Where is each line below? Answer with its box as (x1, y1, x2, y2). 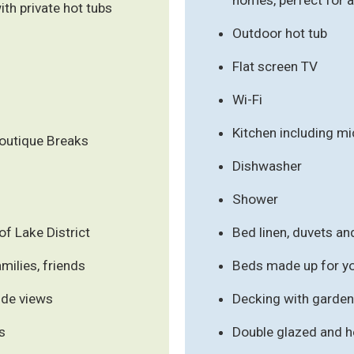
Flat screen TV (232, 58, 318, 74)
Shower (232, 190, 278, 207)
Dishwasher (232, 157, 302, 174)
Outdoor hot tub (232, 24, 327, 41)
